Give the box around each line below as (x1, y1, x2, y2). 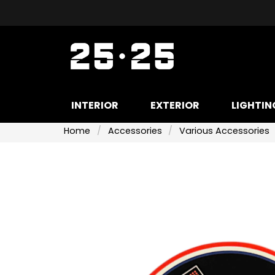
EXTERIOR (150, 98, 199, 113)
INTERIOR (71, 98, 118, 113)
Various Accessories (179, 125, 270, 137)
